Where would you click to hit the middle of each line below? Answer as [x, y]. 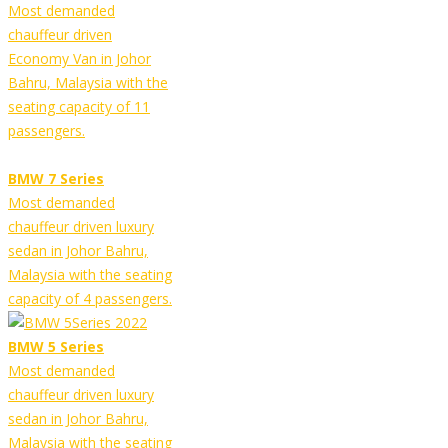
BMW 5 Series [56, 347]
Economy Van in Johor [79, 59]
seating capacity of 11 [79, 107]
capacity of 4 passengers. [90, 299]
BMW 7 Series [56, 179]
